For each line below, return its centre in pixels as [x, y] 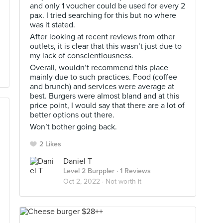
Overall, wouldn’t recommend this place [99, 68]
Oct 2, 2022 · [84, 181]
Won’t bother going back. [73, 127]
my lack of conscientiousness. [82, 56]
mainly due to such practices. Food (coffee [104, 77]
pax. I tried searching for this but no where [103, 15]
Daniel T [78, 161]
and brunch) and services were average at [102, 87]
